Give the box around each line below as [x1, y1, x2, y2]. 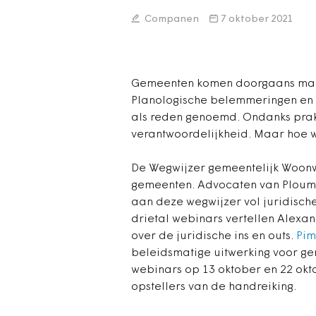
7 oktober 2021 [221, 14, 293, 25]
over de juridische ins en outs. [131, 231, 296, 242]
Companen [142, 14, 199, 25]
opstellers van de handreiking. [131, 281, 296, 293]
